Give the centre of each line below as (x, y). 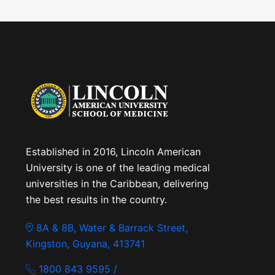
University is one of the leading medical (118, 167)
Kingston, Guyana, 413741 (85, 243)
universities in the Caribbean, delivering (117, 183)
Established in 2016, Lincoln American (113, 151)
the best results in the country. (96, 199)
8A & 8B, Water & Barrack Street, (110, 227)
